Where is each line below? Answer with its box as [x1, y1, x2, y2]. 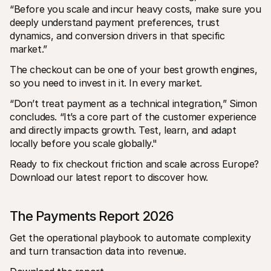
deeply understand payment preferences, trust [10, 16, 220, 28]
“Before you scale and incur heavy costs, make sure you [10, 2, 261, 15]
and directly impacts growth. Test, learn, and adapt [10, 123, 237, 136]
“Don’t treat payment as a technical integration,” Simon [10, 97, 258, 109]
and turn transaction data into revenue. [10, 244, 186, 257]
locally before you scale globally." [10, 137, 158, 149]
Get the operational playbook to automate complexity [10, 231, 251, 244]
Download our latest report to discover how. [10, 171, 211, 183]
